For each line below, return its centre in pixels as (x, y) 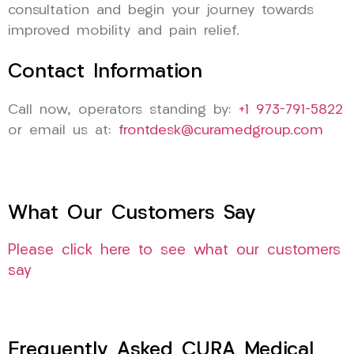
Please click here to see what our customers (174, 251)
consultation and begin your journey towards (161, 10)
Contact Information (105, 72)
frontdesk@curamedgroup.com (221, 130)
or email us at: (63, 130)
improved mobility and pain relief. (124, 31)
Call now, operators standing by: (123, 110)
